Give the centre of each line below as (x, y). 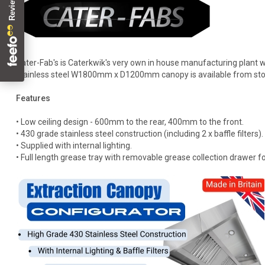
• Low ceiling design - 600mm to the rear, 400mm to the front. (130, 122)
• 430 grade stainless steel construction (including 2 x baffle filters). (139, 133)
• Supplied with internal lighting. (74, 145)
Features (33, 98)
